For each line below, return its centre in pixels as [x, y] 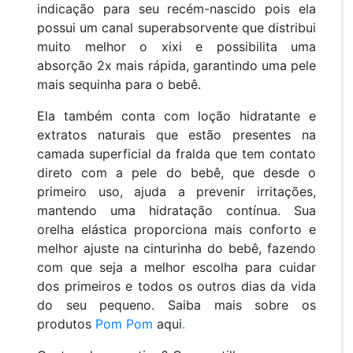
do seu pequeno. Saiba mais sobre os [176, 305]
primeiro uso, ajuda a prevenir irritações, [176, 191]
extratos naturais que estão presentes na [176, 134]
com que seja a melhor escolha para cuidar [176, 267]
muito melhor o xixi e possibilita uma [176, 46]
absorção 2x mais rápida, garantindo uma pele [176, 65]
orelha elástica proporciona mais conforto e [176, 229]
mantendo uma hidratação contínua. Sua [176, 210]
